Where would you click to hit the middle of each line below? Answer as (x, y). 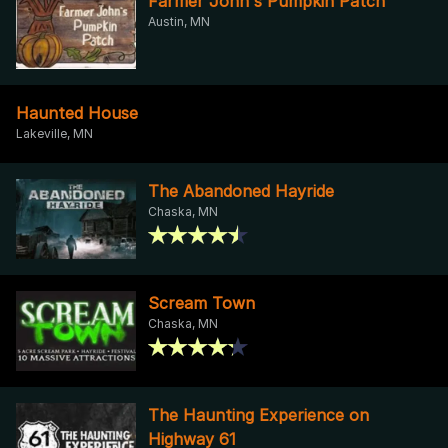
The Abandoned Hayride (241, 190)
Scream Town (201, 302)
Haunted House (77, 112)
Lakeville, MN (54, 133)
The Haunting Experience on (258, 414)
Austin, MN (179, 21)
